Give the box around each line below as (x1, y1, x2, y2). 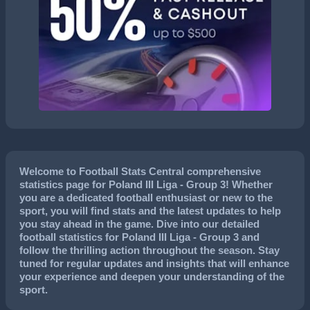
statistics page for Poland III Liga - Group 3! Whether (19, 179, 273, 191)
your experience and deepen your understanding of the (19, 271, 284, 283)
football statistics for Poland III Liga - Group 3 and (19, 231, 259, 244)
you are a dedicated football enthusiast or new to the (19, 192, 273, 204)
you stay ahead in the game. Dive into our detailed (19, 218, 259, 230)
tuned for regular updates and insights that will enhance (19, 257, 289, 270)
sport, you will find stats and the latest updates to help (19, 205, 281, 217)
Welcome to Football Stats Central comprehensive (19, 165, 261, 178)
